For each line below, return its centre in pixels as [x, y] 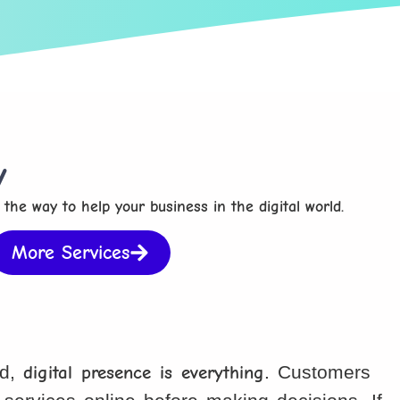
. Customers [318, 372]
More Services [71, 253]
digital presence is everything [144, 373]
